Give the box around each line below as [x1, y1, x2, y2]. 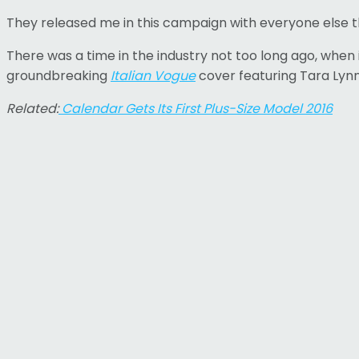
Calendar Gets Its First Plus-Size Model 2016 [58, 99, 333, 118]
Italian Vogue [111, 66, 196, 85]
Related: [6, 99, 58, 118]
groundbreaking [6, 66, 111, 85]
